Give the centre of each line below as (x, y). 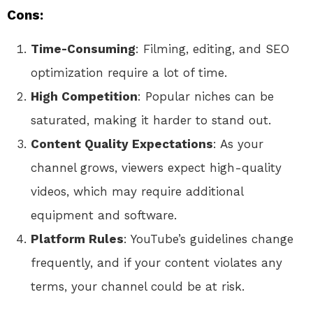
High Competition (84, 97)
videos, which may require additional (137, 192)
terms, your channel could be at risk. (138, 287)
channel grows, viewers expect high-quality (156, 168)
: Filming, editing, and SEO (212, 49)
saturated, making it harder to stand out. (151, 121)
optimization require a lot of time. (129, 73)
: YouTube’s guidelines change (209, 239)
